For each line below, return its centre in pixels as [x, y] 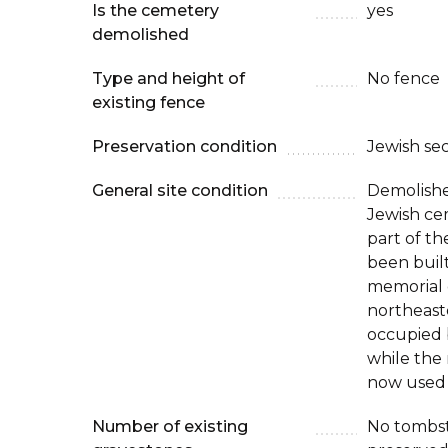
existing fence [148, 102]
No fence [403, 78]
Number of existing [170, 426]
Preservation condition [184, 146]
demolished [140, 34]
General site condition [180, 190]
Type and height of [168, 78]
